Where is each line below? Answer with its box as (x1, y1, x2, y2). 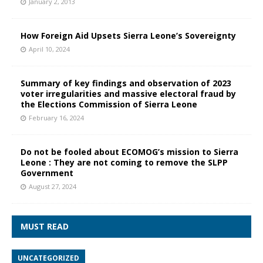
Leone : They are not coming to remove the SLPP (21, 156, 228, 168)
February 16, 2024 (29, 113, 84, 122)
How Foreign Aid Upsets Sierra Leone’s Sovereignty (21, 29, 236, 41)
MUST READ (21, 220, 69, 232)
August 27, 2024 (29, 181, 76, 191)
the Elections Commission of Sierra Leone (21, 98, 197, 110)
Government (21, 167, 73, 178)
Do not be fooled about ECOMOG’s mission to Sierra (21, 146, 238, 157)
